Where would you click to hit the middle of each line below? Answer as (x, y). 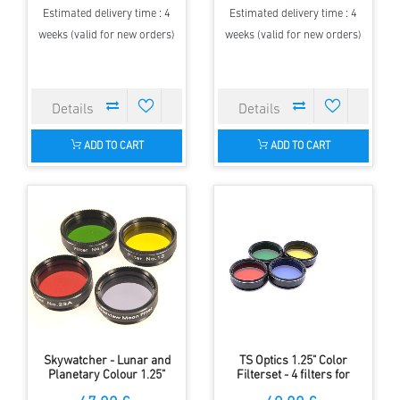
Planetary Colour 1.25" (107, 375)
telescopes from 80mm (293, 389)
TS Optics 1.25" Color (293, 361)
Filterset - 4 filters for (293, 375)
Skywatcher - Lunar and (107, 361)
